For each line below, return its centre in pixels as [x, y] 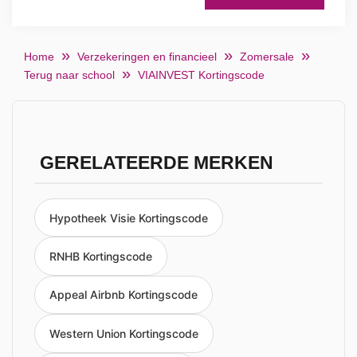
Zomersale [267, 57]
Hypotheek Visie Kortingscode [129, 218]
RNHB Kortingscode [101, 257]
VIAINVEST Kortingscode [201, 75]
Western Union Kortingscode [124, 333]
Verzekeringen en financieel [147, 57]
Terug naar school [69, 75]
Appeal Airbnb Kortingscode [124, 295]
